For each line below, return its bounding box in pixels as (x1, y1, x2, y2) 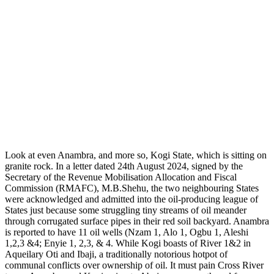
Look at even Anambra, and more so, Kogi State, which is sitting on (5, 149, 267, 160)
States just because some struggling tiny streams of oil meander (5, 204, 246, 215)
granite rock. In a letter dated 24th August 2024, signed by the (5, 160, 243, 171)
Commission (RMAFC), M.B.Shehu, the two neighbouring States (5, 182, 259, 193)
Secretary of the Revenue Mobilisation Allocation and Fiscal (5, 171, 237, 182)
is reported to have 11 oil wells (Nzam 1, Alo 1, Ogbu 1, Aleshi (5, 226, 248, 237)
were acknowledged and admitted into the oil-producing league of (5, 193, 258, 204)
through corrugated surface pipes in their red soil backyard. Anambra (5, 215, 269, 226)
